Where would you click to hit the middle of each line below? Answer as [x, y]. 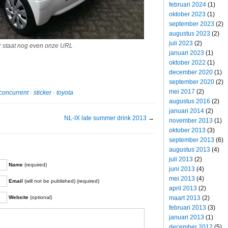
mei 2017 [182, 91]
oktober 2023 [187, 14]
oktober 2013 [187, 130]
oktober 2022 [187, 62]
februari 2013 [188, 207]
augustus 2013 [190, 149]
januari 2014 [187, 111]
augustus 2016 [190, 101]
